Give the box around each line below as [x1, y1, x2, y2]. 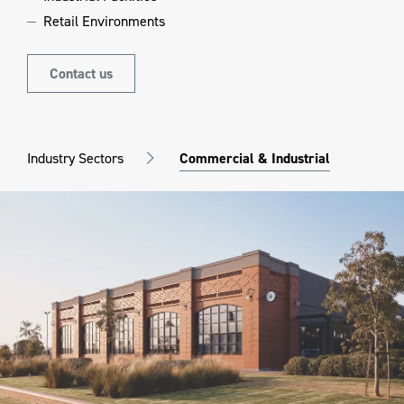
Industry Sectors [27, 149, 124, 169]
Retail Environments [43, 12, 165, 32]
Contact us [50, 64, 113, 84]
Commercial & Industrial [179, 149, 330, 169]
